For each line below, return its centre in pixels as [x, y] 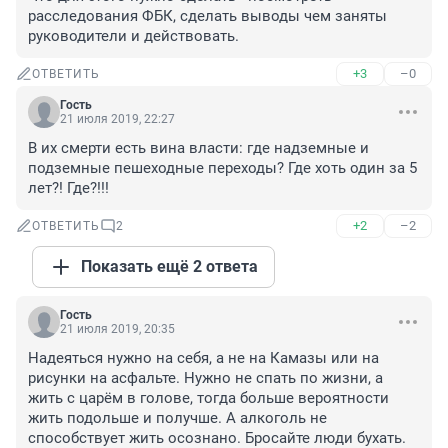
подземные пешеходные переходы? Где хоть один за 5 [222, 168]
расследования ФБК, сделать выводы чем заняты [207, 16]
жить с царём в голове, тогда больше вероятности [208, 398]
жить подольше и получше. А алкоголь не [177, 418]
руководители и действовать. [133, 36]
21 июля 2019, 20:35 [117, 329]
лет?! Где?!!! [68, 188]
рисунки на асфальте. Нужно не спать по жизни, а [205, 378]
